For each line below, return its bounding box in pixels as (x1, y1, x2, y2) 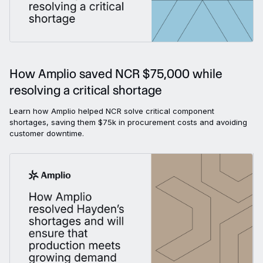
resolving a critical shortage (9, 83, 162, 98)
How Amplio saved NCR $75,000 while (9, 66, 222, 82)
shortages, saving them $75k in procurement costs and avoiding (9, 117, 247, 127)
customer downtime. (9, 129, 84, 139)
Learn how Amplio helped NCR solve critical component (9, 106, 214, 116)
